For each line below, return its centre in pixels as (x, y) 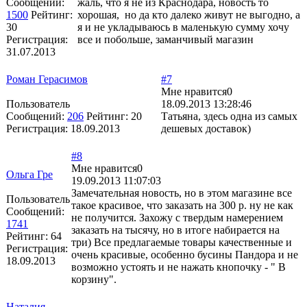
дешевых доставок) (206, 128)
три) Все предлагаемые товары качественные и (182, 242)
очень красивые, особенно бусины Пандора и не (185, 254)
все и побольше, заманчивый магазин (165, 39)
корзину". (94, 279)
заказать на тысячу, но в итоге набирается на (175, 230)
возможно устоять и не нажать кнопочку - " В (179, 267)
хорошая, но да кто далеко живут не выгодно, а (189, 14)
